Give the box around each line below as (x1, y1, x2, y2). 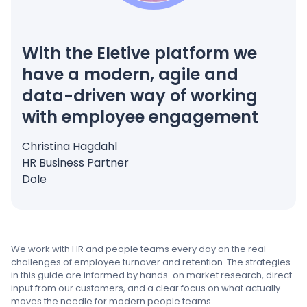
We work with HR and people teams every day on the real (11, 243, 266, 256)
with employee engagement (22, 106, 258, 128)
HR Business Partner (22, 155, 129, 171)
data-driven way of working (22, 84, 258, 107)
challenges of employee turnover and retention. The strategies (11, 256, 291, 269)
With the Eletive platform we (22, 42, 257, 64)
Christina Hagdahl (22, 138, 117, 154)
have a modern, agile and (22, 63, 238, 86)
